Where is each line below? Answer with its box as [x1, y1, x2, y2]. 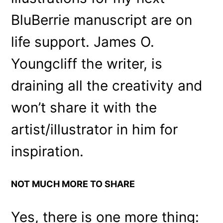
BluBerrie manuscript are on [11, 11, 193, 28]
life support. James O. [11, 33, 155, 50]
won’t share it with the [11, 99, 157, 116]
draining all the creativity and [11, 77, 203, 94]
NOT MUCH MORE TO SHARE [11, 178, 135, 189]
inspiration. [11, 142, 84, 160]
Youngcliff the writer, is [11, 55, 163, 72]
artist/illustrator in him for [11, 120, 178, 138]
